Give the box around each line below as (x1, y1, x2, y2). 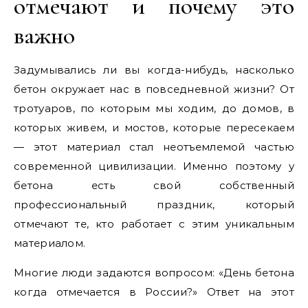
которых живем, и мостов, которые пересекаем (14, 121, 294, 134)
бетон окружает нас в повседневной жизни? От (14, 82, 294, 96)
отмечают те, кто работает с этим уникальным (14, 217, 294, 230)
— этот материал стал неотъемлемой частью (14, 140, 294, 153)
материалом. (14, 236, 86, 250)
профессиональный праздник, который (14, 198, 294, 211)
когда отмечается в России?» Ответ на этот (14, 285, 294, 298)
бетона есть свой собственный (14, 179, 294, 192)
